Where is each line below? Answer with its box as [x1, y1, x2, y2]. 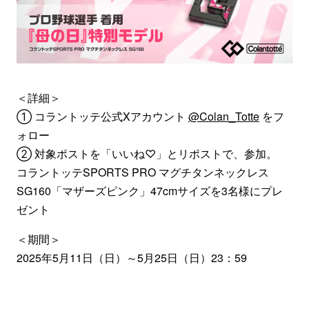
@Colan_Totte [188, 108, 259, 125]
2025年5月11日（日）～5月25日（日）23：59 [16, 250, 247, 266]
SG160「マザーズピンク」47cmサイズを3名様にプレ [16, 183, 283, 199]
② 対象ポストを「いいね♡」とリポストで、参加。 [16, 146, 277, 162]
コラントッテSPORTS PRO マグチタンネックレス [16, 164, 269, 181]
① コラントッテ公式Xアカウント [16, 108, 188, 125]
